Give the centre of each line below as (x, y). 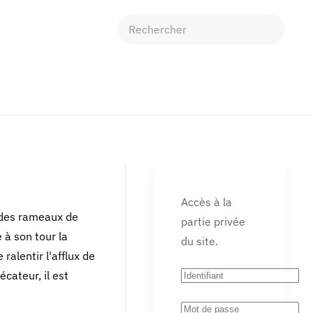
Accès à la (207, 202)
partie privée (213, 221)
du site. (200, 241)
